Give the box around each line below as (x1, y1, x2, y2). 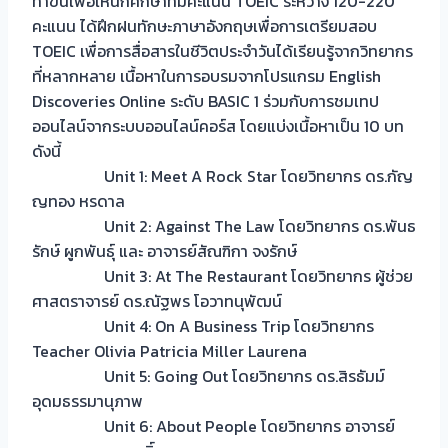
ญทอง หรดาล (32, 189, 125, 213)
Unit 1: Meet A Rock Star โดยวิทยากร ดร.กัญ (32, 164, 413, 188)
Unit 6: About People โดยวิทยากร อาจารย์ (32, 414, 395, 438)
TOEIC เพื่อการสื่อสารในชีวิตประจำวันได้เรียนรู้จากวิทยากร (32, 39, 413, 63)
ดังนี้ (32, 139, 61, 163)
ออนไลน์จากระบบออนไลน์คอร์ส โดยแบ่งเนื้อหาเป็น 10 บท (32, 114, 404, 138)
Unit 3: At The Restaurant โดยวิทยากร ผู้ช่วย (32, 264, 413, 288)
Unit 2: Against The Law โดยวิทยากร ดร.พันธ (32, 214, 416, 238)
